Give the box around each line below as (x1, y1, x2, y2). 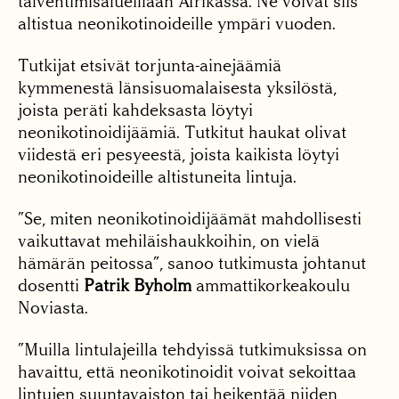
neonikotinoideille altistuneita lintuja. (18, 167, 297, 188)
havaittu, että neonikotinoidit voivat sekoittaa (18, 362, 356, 383)
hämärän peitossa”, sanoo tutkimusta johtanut (18, 253, 366, 274)
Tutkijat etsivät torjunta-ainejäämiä (18, 55, 281, 77)
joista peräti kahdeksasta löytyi (18, 100, 253, 121)
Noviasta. (18, 297, 88, 319)
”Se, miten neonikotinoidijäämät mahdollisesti (18, 208, 362, 230)
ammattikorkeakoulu (191, 275, 350, 297)
